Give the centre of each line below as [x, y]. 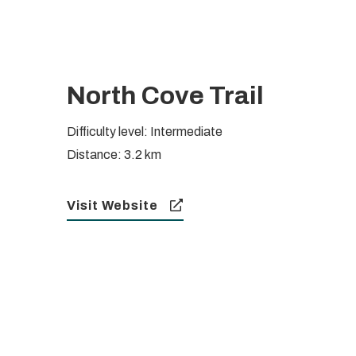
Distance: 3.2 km [114, 155]
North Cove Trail [166, 96]
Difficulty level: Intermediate [145, 132]
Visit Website [113, 206]
